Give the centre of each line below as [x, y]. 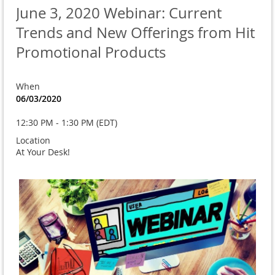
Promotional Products [91, 52]
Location [33, 141]
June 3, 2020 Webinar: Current [119, 13]
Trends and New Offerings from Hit [135, 33]
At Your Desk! [43, 152]
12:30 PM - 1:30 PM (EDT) [67, 123]
